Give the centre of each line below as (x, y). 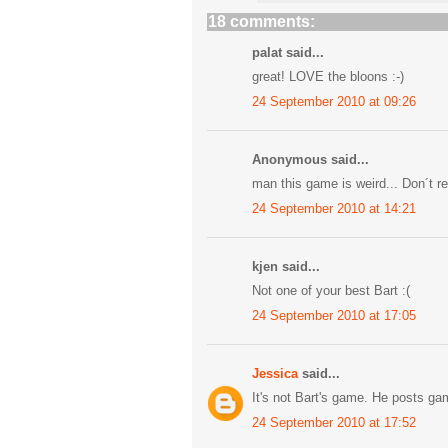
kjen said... (286, 266)
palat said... (288, 52)
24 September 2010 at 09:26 (334, 101)
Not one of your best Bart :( (331, 291)
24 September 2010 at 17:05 (334, 315)
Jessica (275, 373)
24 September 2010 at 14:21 (334, 208)
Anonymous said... (310, 159)
